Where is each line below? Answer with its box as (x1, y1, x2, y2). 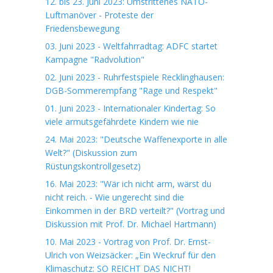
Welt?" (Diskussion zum (45, 147, 137, 158)
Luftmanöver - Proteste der (45, 9, 154, 21)
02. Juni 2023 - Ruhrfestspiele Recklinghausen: (45, 71, 224, 83)
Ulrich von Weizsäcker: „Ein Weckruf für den (45, 249, 216, 261)
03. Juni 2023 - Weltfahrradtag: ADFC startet (45, 40, 218, 52)
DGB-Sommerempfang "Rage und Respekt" (45, 85, 218, 96)
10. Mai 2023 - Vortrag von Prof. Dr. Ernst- (45, 236, 211, 247)
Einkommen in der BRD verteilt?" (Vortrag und (45, 205, 225, 216)
